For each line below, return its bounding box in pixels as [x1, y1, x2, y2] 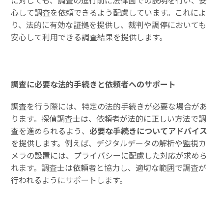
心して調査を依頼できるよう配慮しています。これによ [11, 6, 207, 18]
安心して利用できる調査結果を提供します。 [11, 30, 167, 43]
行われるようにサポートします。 [11, 174, 128, 186]
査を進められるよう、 [11, 125, 90, 137]
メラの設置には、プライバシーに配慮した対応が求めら [11, 149, 208, 162]
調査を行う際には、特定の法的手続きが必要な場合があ [11, 100, 208, 112]
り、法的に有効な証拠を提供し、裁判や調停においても [11, 18, 207, 30]
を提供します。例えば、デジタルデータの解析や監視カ [11, 137, 207, 149]
